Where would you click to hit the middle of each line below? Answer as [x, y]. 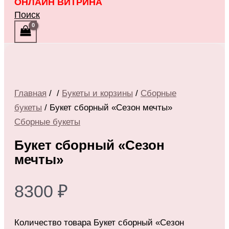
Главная [30, 93]
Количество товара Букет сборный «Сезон [99, 223]
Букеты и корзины [97, 93]
